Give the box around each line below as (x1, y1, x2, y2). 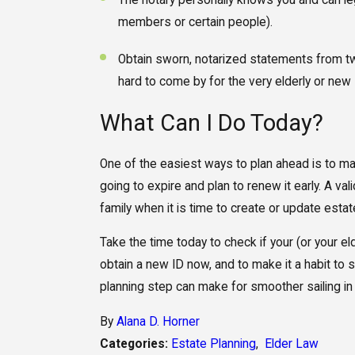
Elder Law (264, 336, 319, 351)
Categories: (99, 336, 171, 351)
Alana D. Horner (116, 314, 200, 329)
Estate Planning (170, 336, 256, 351)
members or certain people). (118, 15, 273, 30)
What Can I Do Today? (99, 109, 323, 137)
